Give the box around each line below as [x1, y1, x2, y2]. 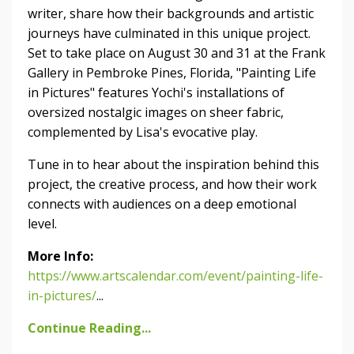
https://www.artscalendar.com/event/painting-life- [28, 267, 323, 285]
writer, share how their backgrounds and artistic [28, 5, 314, 23]
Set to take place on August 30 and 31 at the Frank [28, 44, 326, 62]
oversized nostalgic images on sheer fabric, [28, 104, 284, 122]
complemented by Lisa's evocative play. [28, 123, 261, 141]
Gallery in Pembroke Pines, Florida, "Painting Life [28, 64, 316, 82]
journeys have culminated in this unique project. [28, 24, 311, 43]
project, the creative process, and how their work [28, 175, 317, 194]
